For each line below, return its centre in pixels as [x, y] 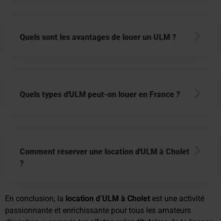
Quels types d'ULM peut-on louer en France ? [100, 94]
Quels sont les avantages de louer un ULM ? [98, 37]
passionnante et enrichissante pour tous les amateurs [98, 210]
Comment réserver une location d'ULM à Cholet [105, 151]
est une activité [177, 198]
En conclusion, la [35, 198]
